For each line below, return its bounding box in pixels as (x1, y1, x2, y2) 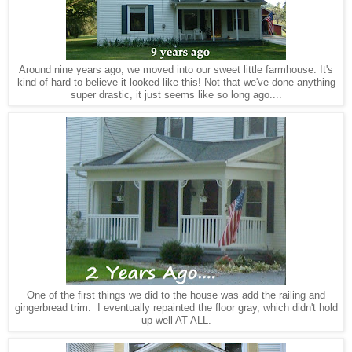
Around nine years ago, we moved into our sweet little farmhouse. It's (19, 64, 333, 76)
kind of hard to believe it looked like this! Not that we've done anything (16, 76, 335, 89)
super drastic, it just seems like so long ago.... (70, 89, 282, 101)
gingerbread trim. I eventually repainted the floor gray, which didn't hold (14, 302, 338, 314)
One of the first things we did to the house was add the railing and (27, 289, 325, 302)
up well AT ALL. (141, 314, 211, 327)
